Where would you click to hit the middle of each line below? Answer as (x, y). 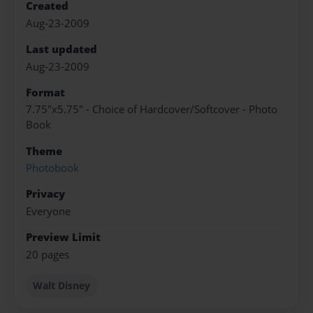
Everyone (48, 211)
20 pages (48, 254)
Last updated (61, 50)
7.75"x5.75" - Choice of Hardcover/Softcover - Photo (152, 110)
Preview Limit (63, 238)
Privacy (45, 194)
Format (45, 92)
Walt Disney (62, 285)
